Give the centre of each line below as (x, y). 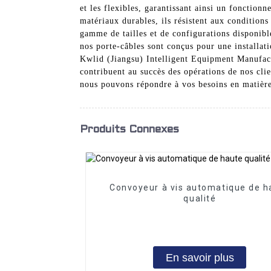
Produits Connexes (129, 129)
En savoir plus (200, 257)
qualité (200, 199)
